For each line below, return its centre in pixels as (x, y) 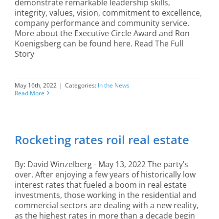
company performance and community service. (102, 23)
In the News (114, 85)
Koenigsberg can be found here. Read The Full (99, 43)
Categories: (81, 85)
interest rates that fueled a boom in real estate (101, 185)
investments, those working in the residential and (106, 195)
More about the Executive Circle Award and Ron (102, 33)
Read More (30, 93)
